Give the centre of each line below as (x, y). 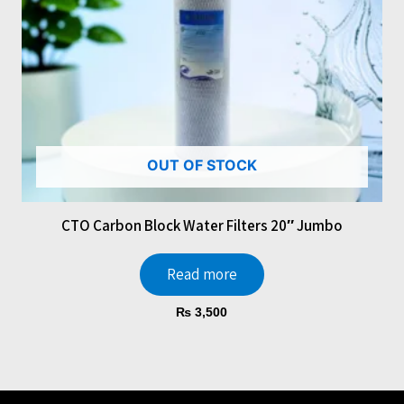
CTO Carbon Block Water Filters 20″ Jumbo (202, 226)
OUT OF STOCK (202, 165)
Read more (202, 275)
